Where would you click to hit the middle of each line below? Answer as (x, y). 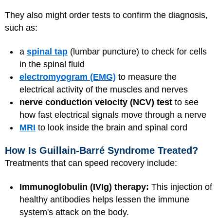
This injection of (181, 187)
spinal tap (47, 51)
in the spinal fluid (52, 64)
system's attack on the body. (74, 212)
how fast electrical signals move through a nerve (113, 115)
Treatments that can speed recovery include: (91, 163)
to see (185, 102)
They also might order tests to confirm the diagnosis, (106, 15)
